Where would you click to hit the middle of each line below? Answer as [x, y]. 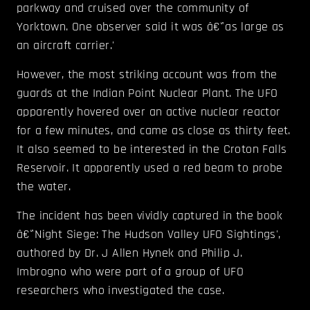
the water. [44, 187]
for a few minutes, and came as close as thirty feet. [154, 131]
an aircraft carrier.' [66, 46]
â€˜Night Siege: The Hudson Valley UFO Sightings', [149, 235]
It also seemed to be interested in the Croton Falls [152, 149]
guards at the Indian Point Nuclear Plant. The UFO [147, 93]
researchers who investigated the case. [121, 291]
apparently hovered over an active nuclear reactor [149, 112]
